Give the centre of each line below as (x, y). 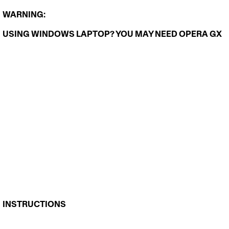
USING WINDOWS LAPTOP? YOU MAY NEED (91, 34)
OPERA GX (200, 34)
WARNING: (25, 15)
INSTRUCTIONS (34, 204)
